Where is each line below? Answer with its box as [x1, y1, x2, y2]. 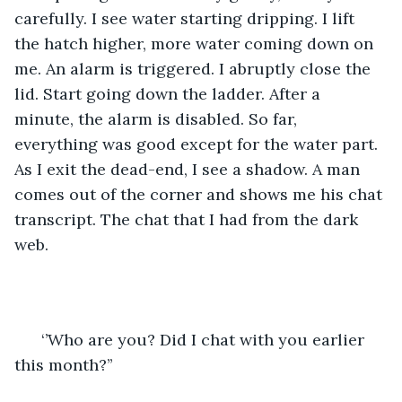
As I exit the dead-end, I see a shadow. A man [14, 158, 364, 179]
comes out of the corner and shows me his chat [14, 183, 387, 205]
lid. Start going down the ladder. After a [14, 83, 325, 104]
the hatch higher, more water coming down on [14, 32, 378, 54]
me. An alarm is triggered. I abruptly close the [14, 57, 375, 79]
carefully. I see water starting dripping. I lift [14, 7, 359, 29]
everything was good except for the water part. [14, 133, 382, 154]
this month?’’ [14, 354, 126, 375]
